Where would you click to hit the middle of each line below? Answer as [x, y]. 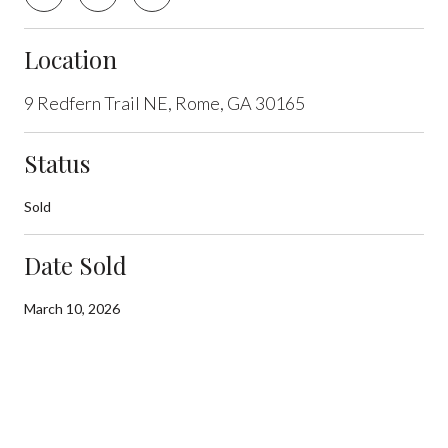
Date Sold [75, 264]
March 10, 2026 [72, 308]
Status [57, 162]
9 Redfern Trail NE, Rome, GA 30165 [164, 102]
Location [70, 58]
